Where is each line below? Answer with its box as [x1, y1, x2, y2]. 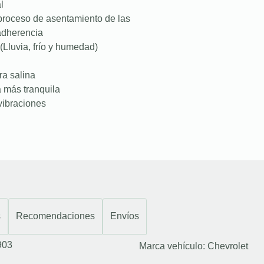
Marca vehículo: [139, 240, 207, 251]
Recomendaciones [16, 210, 95, 221]
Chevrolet [207, 240, 248, 251]
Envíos [110, 210, 139, 221]
